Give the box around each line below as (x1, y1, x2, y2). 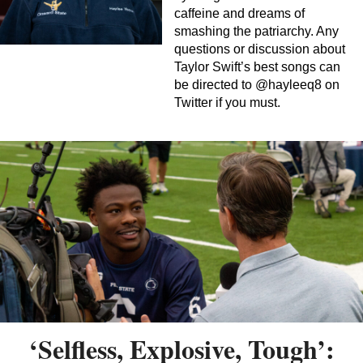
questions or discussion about (174, 42, 345, 57)
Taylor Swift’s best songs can (174, 60, 340, 75)
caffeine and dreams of (174, 6, 305, 21)
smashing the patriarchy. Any (174, 24, 339, 39)
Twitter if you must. (174, 96, 280, 110)
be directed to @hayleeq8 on (174, 78, 340, 92)
